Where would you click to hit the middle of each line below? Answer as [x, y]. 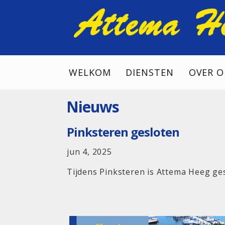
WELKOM [90, 72]
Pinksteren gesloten [123, 132]
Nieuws [93, 107]
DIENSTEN [150, 72]
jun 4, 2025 [89, 152]
